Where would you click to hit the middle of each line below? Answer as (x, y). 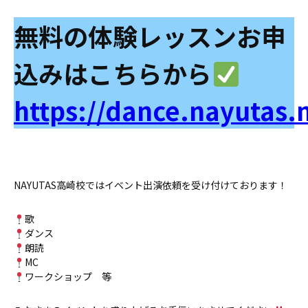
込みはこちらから (113, 73)
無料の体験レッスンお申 (150, 36)
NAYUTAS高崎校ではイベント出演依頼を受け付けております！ (151, 185)
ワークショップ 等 (68, 277)
